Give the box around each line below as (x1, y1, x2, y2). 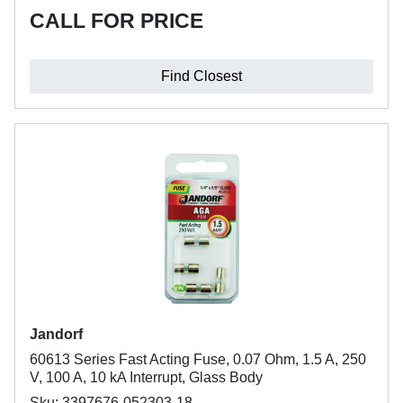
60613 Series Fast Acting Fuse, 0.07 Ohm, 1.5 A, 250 (30, 352, 366, 367)
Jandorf (30, 327, 83, 342)
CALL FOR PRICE (30, 9, 203, 32)
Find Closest (161, 68, 242, 84)
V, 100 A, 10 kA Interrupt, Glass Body (30, 370, 263, 385)
